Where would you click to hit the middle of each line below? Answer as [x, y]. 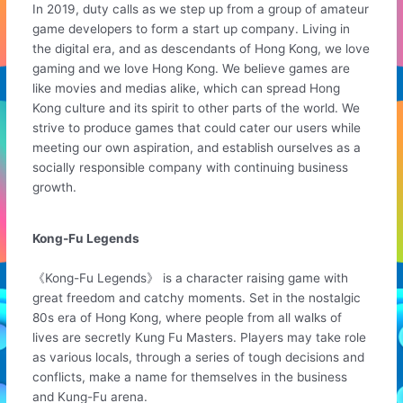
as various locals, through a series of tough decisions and [199, 357]
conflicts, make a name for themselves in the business [190, 376]
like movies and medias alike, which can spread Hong [187, 89]
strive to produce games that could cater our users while [197, 128]
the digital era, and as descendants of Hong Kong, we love [201, 49]
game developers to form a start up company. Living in [192, 29]
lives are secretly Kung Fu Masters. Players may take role [200, 337]
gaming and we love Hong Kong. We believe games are [192, 69]
